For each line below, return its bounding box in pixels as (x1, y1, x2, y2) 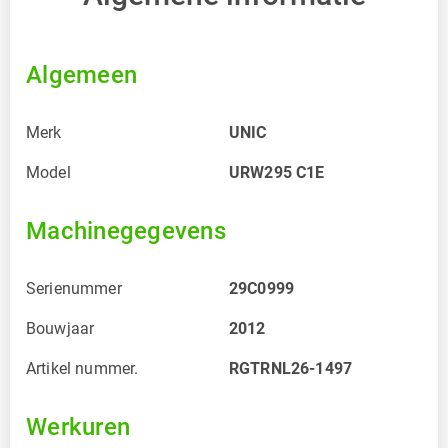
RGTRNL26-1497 (229, 358, 352, 378)
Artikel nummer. (26, 358, 139, 378)
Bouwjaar (26, 318, 95, 338)
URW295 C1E (229, 162, 325, 182)
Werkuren (26, 412, 130, 441)
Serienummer (26, 278, 122, 298)
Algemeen (26, 60, 137, 89)
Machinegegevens (26, 216, 226, 245)
